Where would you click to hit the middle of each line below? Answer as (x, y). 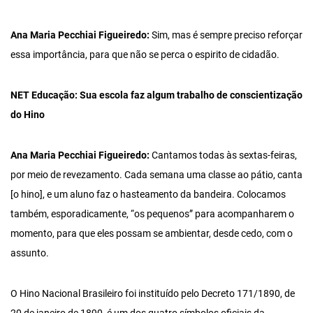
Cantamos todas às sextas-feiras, (223, 155)
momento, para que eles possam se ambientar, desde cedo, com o (152, 234)
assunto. (30, 253)
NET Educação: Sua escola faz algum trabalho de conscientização (156, 95)
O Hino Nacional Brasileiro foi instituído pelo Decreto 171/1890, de (153, 294)
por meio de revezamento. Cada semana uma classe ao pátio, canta (156, 175)
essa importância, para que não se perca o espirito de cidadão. (145, 55)
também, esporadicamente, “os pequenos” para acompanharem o (152, 214)
